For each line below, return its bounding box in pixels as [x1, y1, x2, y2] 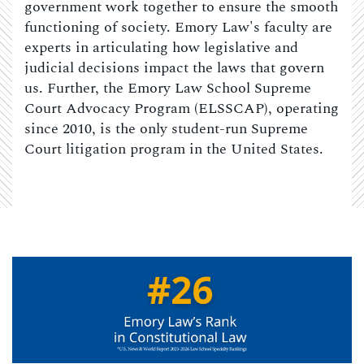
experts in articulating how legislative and [24, 37, 298, 59]
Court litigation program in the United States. [24, 138, 323, 161]
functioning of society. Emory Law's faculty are [24, 16, 332, 39]
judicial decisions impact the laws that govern [24, 57, 324, 80]
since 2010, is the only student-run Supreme [24, 118, 308, 141]
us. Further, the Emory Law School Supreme [24, 77, 311, 100]
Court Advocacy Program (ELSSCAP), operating [24, 97, 339, 120]
